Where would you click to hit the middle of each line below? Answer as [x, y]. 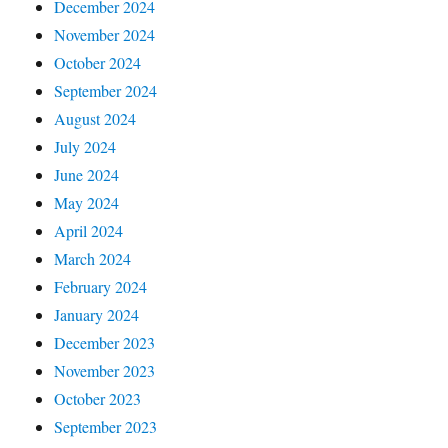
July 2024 [85, 146]
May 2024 [87, 202]
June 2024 [87, 174]
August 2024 [95, 118]
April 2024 [89, 230]
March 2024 [93, 258]
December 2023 [105, 342]
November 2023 [105, 370]
